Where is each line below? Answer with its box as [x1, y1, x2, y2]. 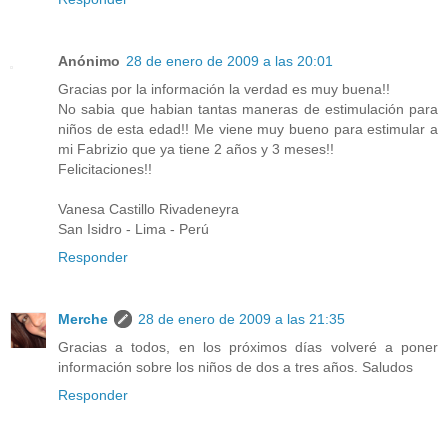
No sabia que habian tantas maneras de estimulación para [58, 101, 438, 118]
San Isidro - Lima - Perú [58, 221, 209, 238]
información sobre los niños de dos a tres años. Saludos [58, 359, 413, 376]
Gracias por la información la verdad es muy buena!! [58, 81, 390, 98]
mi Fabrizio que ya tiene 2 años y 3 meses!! [58, 141, 334, 158]
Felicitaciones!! [58, 161, 152, 178]
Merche [58, 311, 108, 328]
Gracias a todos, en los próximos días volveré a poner [58, 339, 438, 356]
